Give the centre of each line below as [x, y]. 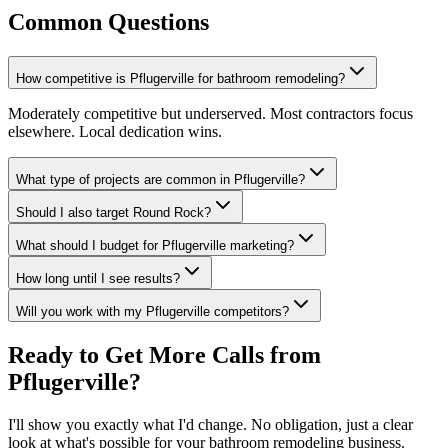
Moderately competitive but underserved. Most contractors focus [210, 113]
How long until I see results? [98, 278]
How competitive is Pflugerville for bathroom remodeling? [180, 78]
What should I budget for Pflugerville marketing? [155, 245]
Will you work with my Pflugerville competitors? [152, 311]
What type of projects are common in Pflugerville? [160, 179]
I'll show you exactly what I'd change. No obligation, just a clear [210, 424]
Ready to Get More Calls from [164, 354]
